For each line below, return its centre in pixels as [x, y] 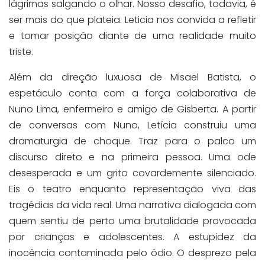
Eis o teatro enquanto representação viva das [132, 189]
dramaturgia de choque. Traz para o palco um [132, 141]
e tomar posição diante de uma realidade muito [132, 35]
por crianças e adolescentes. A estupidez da [132, 237]
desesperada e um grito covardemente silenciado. [132, 173]
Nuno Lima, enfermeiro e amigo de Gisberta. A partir [132, 109]
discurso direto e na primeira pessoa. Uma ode [132, 157]
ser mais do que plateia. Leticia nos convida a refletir [132, 20]
